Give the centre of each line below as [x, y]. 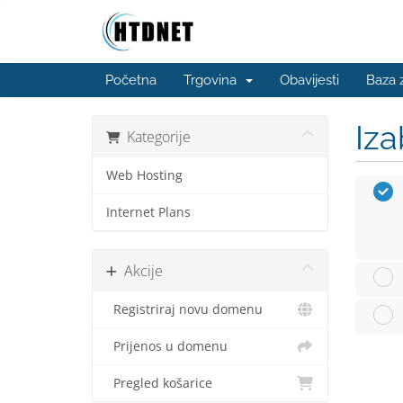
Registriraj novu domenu [184, 309]
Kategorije [155, 137]
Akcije [140, 271]
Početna [131, 80]
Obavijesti [309, 80]
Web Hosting [144, 175]
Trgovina [214, 80]
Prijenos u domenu [167, 346]
